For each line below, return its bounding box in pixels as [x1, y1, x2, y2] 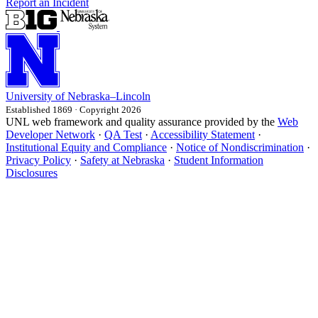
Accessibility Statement [150, 128, 255, 141]
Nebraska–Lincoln [67, 89, 150, 102]
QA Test [104, 128, 142, 141]
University [6, 89, 53, 102]
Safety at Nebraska [80, 153, 165, 166]
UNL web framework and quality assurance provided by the [6, 115, 278, 128]
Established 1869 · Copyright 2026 [6, 104, 141, 115]
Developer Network [6, 128, 95, 141]
